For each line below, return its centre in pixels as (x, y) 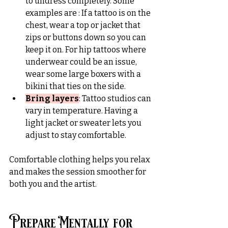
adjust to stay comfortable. (76, 135)
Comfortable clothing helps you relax (80, 159)
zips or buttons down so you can (87, 37)
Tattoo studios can (117, 98)
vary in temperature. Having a (82, 110)
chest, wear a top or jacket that (84, 25)
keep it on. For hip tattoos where (87, 49)
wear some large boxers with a (84, 74)
